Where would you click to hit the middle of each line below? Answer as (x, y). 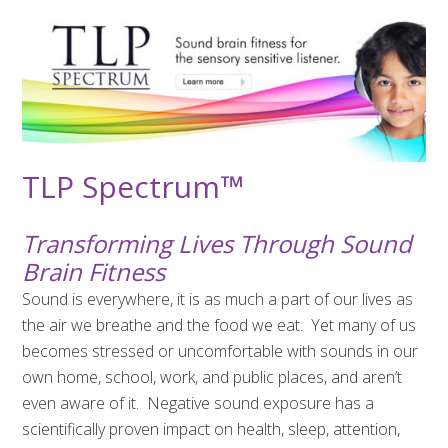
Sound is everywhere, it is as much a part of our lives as (218, 299)
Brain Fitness (94, 272)
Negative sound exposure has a (261, 403)
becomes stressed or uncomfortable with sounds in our (220, 351)
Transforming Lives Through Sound (217, 244)
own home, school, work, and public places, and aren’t (212, 377)
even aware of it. (81, 403)
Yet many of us (364, 325)
